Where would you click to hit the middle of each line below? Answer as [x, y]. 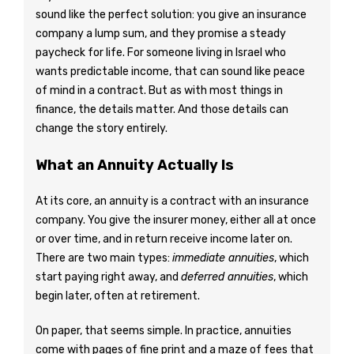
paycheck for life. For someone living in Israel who [161, 53]
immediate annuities [223, 258]
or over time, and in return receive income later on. [164, 239]
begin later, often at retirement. [118, 296]
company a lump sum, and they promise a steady [161, 34]
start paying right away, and [108, 277]
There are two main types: [104, 258]
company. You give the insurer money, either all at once [176, 220]
